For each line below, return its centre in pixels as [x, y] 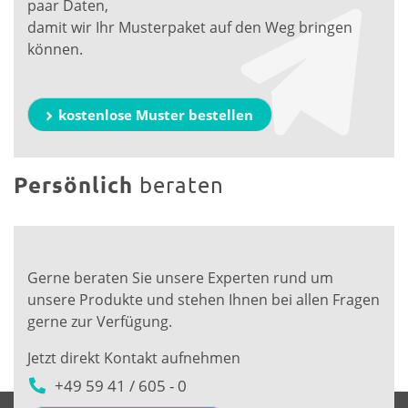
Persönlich [76, 185]
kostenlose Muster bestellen [156, 115]
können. [55, 50]
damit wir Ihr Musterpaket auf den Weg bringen [190, 28]
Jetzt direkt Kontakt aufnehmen [134, 358]
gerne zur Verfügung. [100, 322]
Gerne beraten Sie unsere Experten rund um [180, 278]
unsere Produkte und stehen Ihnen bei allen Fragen [204, 300]
